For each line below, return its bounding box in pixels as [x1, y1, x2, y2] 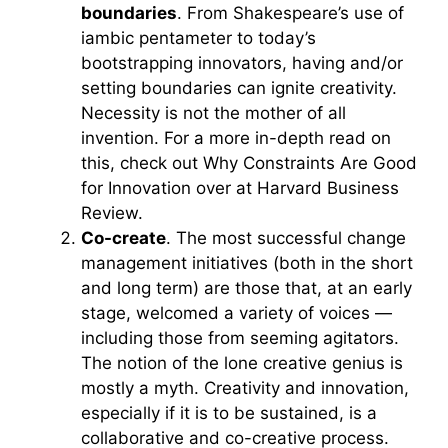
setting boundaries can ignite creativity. [81, 77, 397, 98]
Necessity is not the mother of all [81, 102, 346, 123]
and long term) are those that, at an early [81, 277, 412, 298]
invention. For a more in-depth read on [81, 127, 391, 148]
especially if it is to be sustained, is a [81, 402, 377, 423]
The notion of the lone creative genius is [81, 352, 403, 373]
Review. [81, 202, 143, 223]
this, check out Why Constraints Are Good [81, 152, 417, 173]
